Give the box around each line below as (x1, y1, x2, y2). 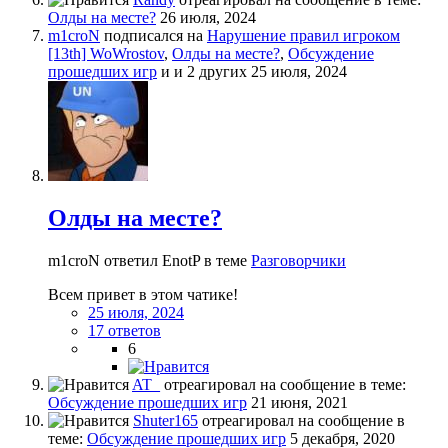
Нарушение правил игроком (207, 27, 400, 45)
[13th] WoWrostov (48, 45, 164, 63)
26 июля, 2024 (160, 9, 256, 27)
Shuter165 (133, 412, 198, 430)
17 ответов (88, 322, 161, 340)
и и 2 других (157, 63, 251, 81)
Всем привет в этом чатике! (48, 286, 238, 304)
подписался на (100, 27, 207, 45)
